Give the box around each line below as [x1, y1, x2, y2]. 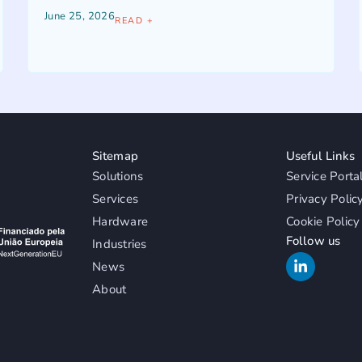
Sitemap [92, 147, 138, 164]
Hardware [92, 213, 148, 229]
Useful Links [286, 147, 356, 164]
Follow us [286, 232, 340, 249]
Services [92, 190, 138, 207]
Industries [92, 235, 147, 252]
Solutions [92, 167, 144, 184]
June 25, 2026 [44, 8, 116, 23]
